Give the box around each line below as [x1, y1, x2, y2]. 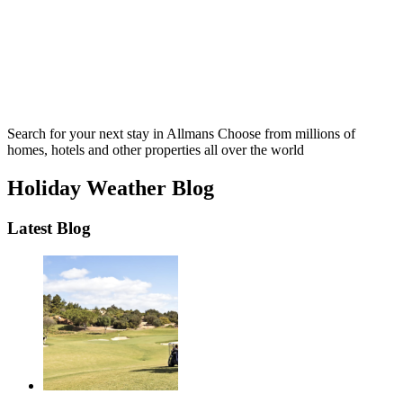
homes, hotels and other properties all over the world [7, 142, 304, 157]
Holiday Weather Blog [7, 175, 214, 200]
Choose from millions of [218, 126, 355, 141]
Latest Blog [7, 218, 91, 237]
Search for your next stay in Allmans [7, 126, 218, 141]
